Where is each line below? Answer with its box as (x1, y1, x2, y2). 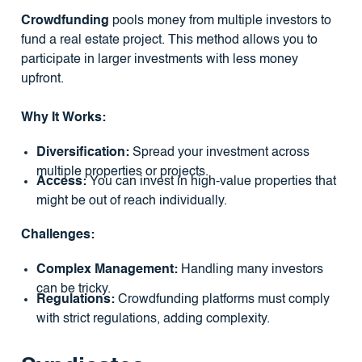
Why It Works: (20, 112, 106, 125)
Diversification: (36, 145, 129, 159)
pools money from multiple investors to (108, 15, 331, 28)
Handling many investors (177, 263, 323, 276)
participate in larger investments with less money (20, 53, 298, 67)
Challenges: (20, 229, 95, 242)
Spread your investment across (128, 145, 309, 159)
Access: (36, 175, 86, 189)
